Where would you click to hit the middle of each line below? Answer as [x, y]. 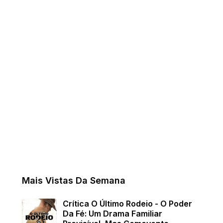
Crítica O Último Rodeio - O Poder [127, 204]
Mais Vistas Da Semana [74, 180]
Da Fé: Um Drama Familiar [112, 214]
